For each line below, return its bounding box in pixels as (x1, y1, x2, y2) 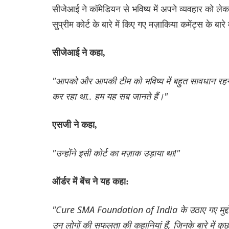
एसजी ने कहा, (52, 119, 97, 130)
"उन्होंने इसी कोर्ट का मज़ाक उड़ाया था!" (52, 146, 180, 159)
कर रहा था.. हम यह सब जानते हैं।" (52, 89, 168, 102)
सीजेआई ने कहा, (52, 47, 105, 58)
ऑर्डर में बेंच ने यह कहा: (52, 176, 129, 187)
